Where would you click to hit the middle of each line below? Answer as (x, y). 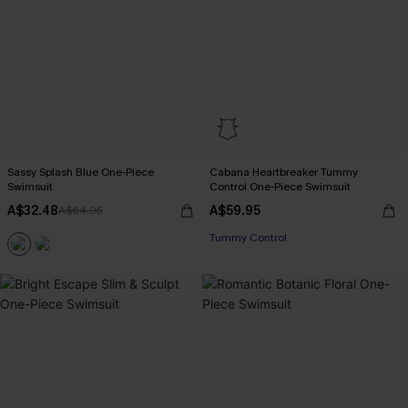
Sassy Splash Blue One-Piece (81, 172)
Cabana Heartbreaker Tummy (284, 172)
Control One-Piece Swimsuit (280, 187)
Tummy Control (248, 238)
